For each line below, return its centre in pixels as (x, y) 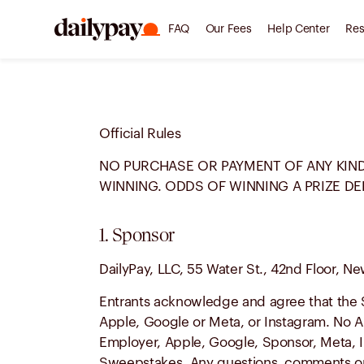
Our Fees (228, 29)
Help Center (299, 29)
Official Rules (140, 134)
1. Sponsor (137, 235)
